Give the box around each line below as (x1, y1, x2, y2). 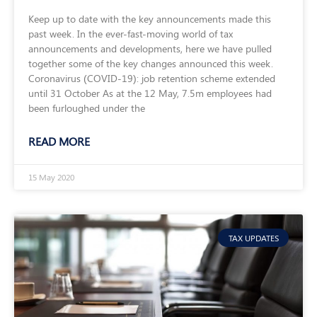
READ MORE (28, 133, 90, 149)
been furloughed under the (28, 100, 145, 115)
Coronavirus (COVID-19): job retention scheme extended (28, 71, 275, 85)
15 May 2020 (28, 171, 74, 183)
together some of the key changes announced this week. (28, 56, 273, 70)
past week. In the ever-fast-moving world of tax (28, 26, 233, 40)
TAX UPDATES (228, 232, 279, 244)
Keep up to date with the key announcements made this (28, 11, 271, 25)
